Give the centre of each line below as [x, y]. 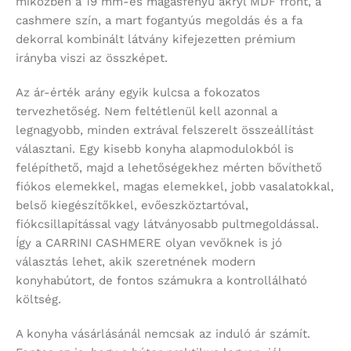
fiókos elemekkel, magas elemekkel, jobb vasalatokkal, [175, 187]
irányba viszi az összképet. [92, 58]
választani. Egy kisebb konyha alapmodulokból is [155, 149]
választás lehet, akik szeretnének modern [136, 262]
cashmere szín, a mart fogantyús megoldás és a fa [159, 21]
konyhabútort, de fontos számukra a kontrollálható [161, 281]
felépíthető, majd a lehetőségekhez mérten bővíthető [169, 168]
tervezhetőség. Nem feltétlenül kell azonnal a [147, 112]
